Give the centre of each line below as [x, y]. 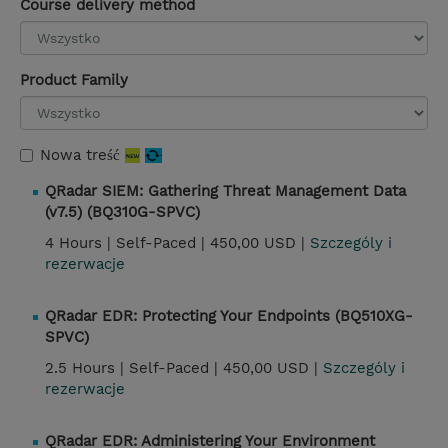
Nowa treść [82, 155]
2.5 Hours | [87, 368]
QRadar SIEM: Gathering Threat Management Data [225, 191]
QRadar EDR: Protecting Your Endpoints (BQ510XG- [229, 316]
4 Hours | [80, 243]
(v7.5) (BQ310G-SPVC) [122, 212]
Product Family [74, 80]
